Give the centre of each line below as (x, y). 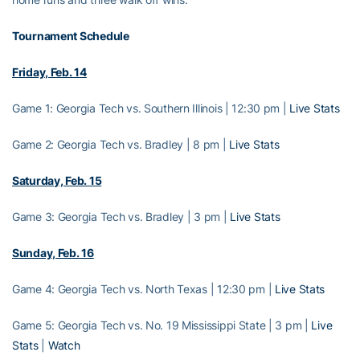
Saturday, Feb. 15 (57, 180)
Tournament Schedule (71, 35)
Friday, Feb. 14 (49, 72)
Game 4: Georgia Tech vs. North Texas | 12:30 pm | (144, 288)
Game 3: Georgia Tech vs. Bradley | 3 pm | (121, 216)
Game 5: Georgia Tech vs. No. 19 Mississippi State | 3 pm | (162, 325)
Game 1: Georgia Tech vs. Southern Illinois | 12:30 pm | (151, 108)
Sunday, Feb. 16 (53, 252)
